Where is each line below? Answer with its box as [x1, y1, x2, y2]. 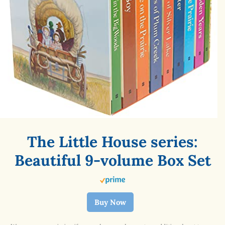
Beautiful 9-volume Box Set [14, 150, 211, 170]
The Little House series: [27, 132, 198, 151]
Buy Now [94, 197, 126, 207]
